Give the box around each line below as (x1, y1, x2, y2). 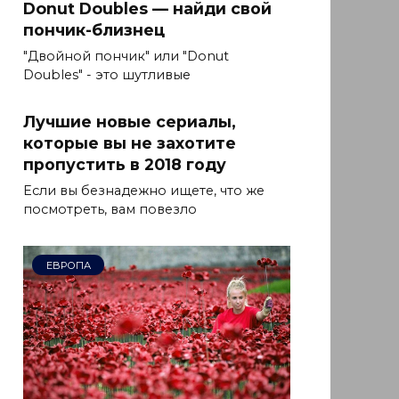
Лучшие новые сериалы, (23, 112, 236, 132)
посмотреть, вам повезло (23, 201, 197, 218)
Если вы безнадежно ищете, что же (23, 183, 265, 199)
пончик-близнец (23, 20, 165, 40)
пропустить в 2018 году (23, 155, 226, 175)
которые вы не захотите (23, 134, 236, 153)
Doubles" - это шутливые (23, 67, 191, 84)
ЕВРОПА (45, 258, 91, 272)
